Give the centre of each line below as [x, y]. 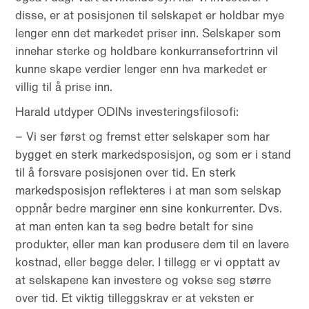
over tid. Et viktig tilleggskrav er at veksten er [135, 298]
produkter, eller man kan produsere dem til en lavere [152, 244]
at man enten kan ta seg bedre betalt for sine [134, 226]
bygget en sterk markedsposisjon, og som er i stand [153, 154]
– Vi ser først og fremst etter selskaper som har [143, 137]
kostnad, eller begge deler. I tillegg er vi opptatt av [148, 262]
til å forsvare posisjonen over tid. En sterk [126, 172]
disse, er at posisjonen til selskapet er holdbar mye [150, 15]
